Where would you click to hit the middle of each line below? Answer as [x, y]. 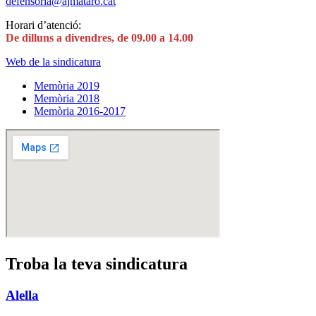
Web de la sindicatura [53, 61]
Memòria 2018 [67, 98]
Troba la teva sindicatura [97, 263]
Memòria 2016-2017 [80, 111]
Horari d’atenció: [43, 25]
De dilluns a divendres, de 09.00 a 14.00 [99, 37]
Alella [22, 295]
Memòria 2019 [67, 85]
